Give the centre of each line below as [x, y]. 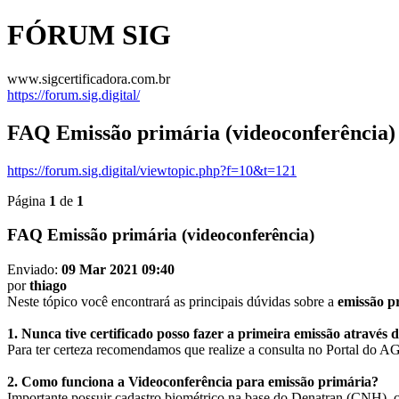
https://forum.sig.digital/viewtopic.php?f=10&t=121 [152, 170]
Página [28, 200]
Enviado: [34, 270]
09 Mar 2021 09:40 [118, 270]
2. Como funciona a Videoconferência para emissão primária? [193, 382]
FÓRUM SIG [89, 35]
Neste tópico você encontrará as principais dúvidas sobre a [172, 302]
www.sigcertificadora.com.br [89, 78]
